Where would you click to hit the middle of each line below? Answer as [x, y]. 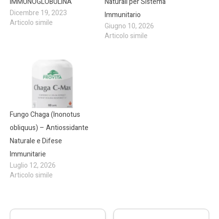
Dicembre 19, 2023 [38, 13]
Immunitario [123, 15]
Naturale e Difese [36, 141]
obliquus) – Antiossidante [49, 128]
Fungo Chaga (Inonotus [45, 115]
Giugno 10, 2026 [129, 26]
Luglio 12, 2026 [33, 165]
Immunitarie [28, 154]
